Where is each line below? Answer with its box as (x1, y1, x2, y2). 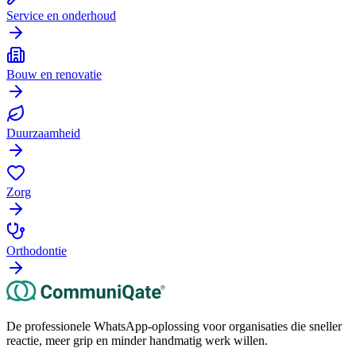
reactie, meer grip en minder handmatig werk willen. (6, 333, 268, 347)
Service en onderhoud (6, 8, 116, 22)
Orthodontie (6, 243, 67, 257)
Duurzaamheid (6, 126, 80, 140)
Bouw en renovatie (6, 67, 102, 81)
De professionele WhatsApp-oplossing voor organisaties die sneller (6, 319, 342, 333)
